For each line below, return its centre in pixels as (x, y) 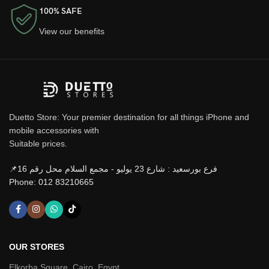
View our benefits (72, 31)
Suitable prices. (38, 143)
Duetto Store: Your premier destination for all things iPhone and (129, 117)
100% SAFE (61, 11)
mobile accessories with (54, 130)
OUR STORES (37, 246)
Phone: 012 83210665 (51, 182)
